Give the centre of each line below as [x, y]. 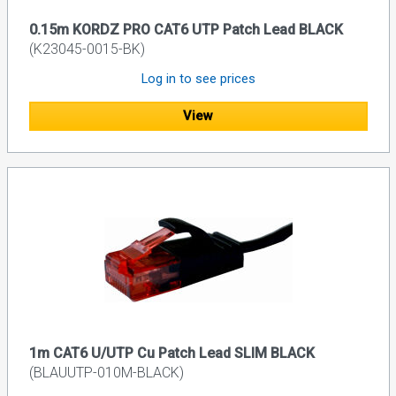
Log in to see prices [198, 79]
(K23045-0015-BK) [87, 49]
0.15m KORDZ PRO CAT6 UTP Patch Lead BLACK [186, 30]
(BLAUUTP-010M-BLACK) [106, 372]
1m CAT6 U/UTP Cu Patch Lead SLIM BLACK [171, 353]
